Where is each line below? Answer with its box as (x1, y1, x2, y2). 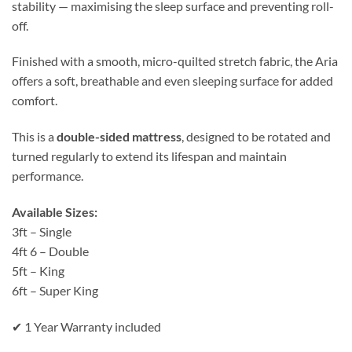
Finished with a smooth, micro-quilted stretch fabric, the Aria (12, 53, 338, 69)
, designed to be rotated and (181, 129, 331, 145)
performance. (12, 168, 83, 184)
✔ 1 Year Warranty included (12, 318, 161, 334)
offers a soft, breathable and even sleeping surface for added (12, 73, 333, 89)
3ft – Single (12, 224, 71, 240)
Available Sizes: (12, 204, 97, 220)
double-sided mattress (57, 129, 181, 145)
